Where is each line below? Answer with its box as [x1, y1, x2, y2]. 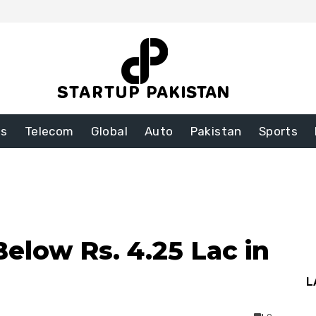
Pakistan [190, 124, 242, 139]
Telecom [24, 124, 74, 139]
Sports [258, 124, 298, 139]
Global [90, 124, 128, 139]
